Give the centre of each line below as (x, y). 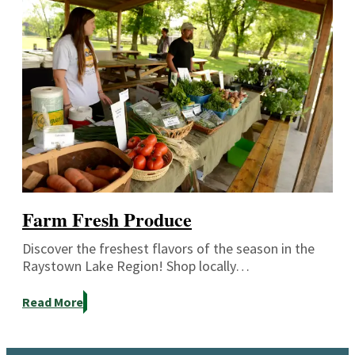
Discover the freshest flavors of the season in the (168, 248)
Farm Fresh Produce (107, 219)
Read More (53, 302)
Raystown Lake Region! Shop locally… (136, 265)
